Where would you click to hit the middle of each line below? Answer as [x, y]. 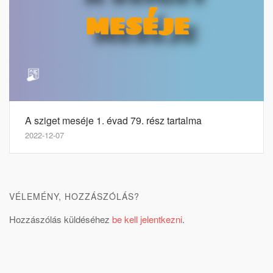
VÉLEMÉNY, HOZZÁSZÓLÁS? [74, 196]
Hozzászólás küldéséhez [61, 219]
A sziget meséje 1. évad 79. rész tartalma [113, 120]
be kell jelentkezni [147, 219]
